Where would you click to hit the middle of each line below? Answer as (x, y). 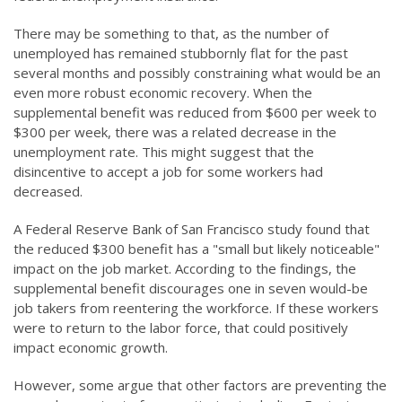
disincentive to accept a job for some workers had (168, 171)
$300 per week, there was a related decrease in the (175, 132)
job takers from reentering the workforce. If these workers (196, 308)
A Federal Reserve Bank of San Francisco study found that (192, 229)
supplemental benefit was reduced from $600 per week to (195, 112)
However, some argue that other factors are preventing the (200, 385)
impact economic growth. (91, 347)
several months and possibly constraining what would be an (197, 73)
